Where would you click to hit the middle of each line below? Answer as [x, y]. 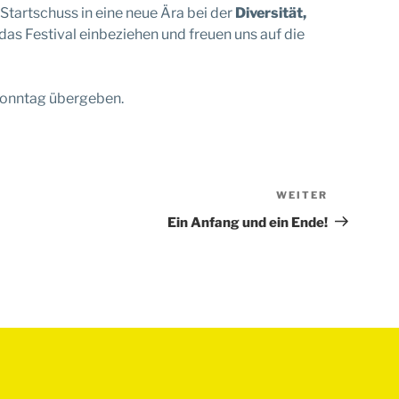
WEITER [302, 195]
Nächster [359, 197]
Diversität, [271, 12]
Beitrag [353, 218]
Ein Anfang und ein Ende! [248, 222]
